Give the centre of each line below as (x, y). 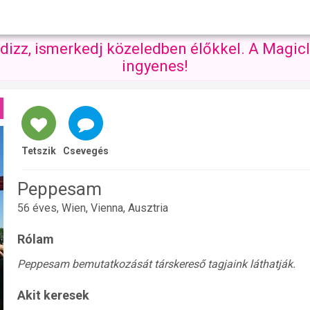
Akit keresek (53, 295)
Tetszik (39, 151)
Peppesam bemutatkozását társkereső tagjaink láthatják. (156, 264)
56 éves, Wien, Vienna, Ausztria (93, 208)
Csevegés (86, 151)
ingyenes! (155, 66)
